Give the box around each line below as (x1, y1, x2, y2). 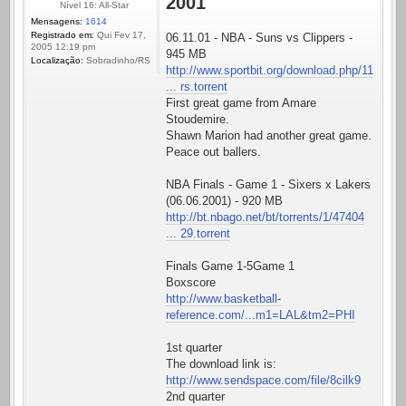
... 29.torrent (166, 227, 230, 241)
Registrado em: (31, 30, 94, 41)
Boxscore (166, 275, 216, 290)
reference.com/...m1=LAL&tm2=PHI (166, 308, 355, 323)
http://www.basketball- (166, 292, 281, 306)
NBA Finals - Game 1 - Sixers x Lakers (166, 178, 371, 192)
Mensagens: (31, 16, 82, 27)
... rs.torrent (166, 80, 227, 94)
